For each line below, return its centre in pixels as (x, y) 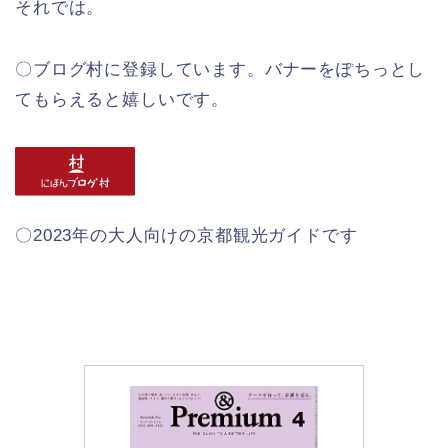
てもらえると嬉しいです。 (122, 99)
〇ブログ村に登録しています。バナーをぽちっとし (220, 69)
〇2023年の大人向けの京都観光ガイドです (186, 236)
